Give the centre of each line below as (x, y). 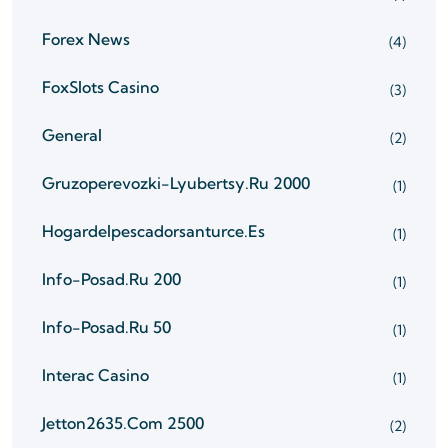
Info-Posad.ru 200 (111, 279)
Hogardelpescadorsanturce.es (153, 231)
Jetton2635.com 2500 (123, 423)
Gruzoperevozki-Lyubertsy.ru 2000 (176, 183)
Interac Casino (95, 375)
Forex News (86, 39)
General (72, 135)
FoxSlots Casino (100, 87)
